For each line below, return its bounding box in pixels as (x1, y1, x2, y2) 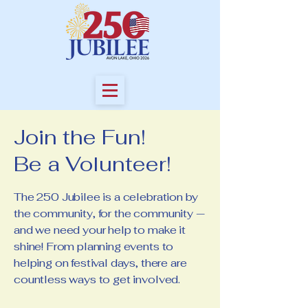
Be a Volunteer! (14, 151, 171, 177)
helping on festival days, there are (14, 256, 187, 270)
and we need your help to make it (14, 223, 186, 237)
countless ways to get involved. (14, 272, 181, 287)
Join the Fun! (14, 124, 146, 151)
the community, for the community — (14, 206, 205, 221)
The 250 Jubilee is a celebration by (14, 190, 198, 204)
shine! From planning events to (14, 239, 174, 254)
